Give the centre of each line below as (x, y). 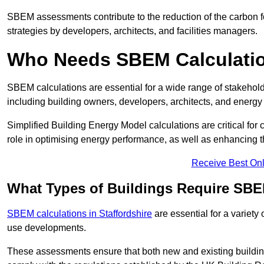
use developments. (47, 228)
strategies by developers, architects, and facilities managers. (132, 31)
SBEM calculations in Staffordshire (80, 214)
